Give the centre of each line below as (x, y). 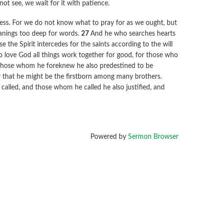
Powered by (109, 137)
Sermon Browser (153, 137)
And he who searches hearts (133, 33)
